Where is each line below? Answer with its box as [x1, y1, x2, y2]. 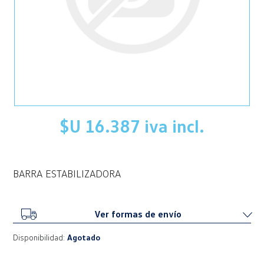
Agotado [67, 232, 101, 242]
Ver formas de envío [94, 207, 181, 220]
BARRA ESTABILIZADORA [13, 166, 121, 180]
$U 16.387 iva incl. [60, 114, 204, 137]
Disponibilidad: [13, 232, 65, 242]
